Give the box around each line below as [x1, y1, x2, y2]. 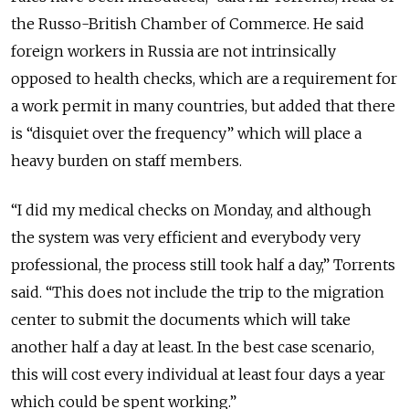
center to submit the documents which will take [11, 309, 351, 329]
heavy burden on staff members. [11, 151, 242, 170]
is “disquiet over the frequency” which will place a [11, 123, 362, 142]
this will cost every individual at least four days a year [11, 364, 385, 383]
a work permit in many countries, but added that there [11, 96, 395, 115]
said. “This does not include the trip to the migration [11, 282, 384, 301]
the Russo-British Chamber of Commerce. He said [11, 14, 364, 33]
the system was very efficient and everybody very [11, 227, 361, 246]
